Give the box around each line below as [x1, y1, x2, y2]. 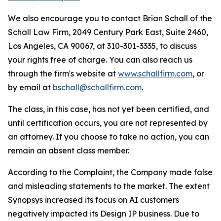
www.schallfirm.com [118, 69, 192, 78]
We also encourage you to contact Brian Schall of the [8, 13, 212, 23]
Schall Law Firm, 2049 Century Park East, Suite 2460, [8, 27, 208, 37]
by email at [8, 82, 53, 92]
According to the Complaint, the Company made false [8, 167, 213, 177]
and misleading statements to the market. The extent [8, 181, 210, 191]
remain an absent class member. [8, 146, 129, 155]
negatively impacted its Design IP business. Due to [8, 209, 199, 219]
